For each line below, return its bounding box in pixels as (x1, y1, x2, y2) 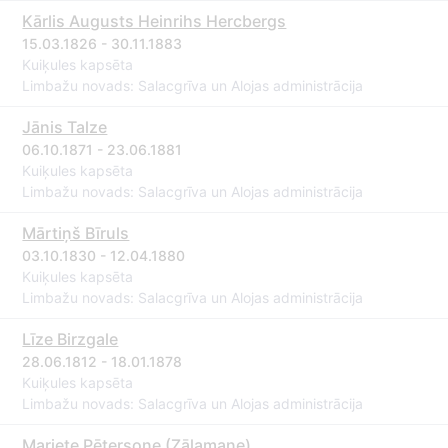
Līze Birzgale (22, 329, 119, 349)
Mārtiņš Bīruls (22, 223, 130, 243)
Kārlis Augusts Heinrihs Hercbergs (22, 11, 287, 31)
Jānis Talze (22, 117, 108, 137)
